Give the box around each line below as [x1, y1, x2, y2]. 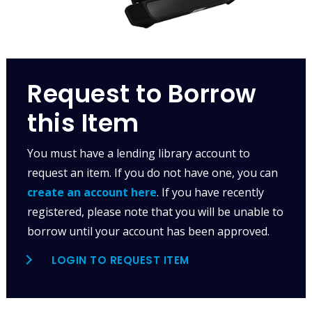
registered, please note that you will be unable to [27, 204, 284, 220]
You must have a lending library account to [27, 146, 251, 162]
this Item [27, 106, 139, 141]
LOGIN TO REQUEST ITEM [52, 253, 189, 268]
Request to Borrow [27, 77, 257, 111]
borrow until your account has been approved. [27, 224, 273, 240]
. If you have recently [157, 185, 265, 201]
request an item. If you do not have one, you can [27, 165, 279, 181]
